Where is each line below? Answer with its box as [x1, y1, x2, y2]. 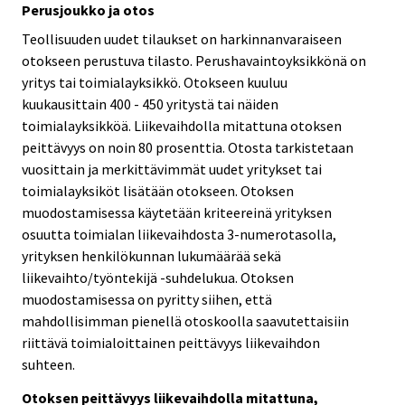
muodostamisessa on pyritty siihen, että [22, 290, 272, 309]
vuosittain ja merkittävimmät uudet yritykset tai [22, 160, 322, 179]
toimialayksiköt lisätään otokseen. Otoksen [22, 182, 294, 201]
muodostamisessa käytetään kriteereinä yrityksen [22, 203, 332, 222]
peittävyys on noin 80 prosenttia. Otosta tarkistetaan [22, 138, 353, 157]
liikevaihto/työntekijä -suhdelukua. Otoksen [22, 268, 294, 287]
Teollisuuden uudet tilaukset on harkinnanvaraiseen [22, 30, 342, 49]
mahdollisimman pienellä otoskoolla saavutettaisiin [22, 312, 349, 331]
